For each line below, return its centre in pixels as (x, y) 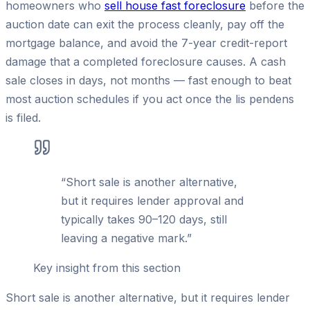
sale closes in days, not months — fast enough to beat (148, 80)
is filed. (23, 117)
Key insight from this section (107, 267)
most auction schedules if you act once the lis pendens (150, 99)
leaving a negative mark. (124, 238)
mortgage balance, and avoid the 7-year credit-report (146, 43)
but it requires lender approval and (152, 200)
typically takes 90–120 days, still (144, 219)
